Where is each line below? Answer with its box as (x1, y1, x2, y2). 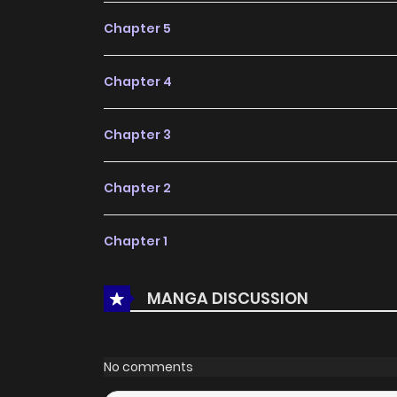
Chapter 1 (104, 232, 167, 251)
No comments (104, 357, 193, 376)
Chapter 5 (104, 19, 171, 38)
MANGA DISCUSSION (147, 286, 308, 309)
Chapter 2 (104, 179, 171, 198)
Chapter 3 (104, 126, 171, 144)
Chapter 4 (104, 73, 172, 91)
